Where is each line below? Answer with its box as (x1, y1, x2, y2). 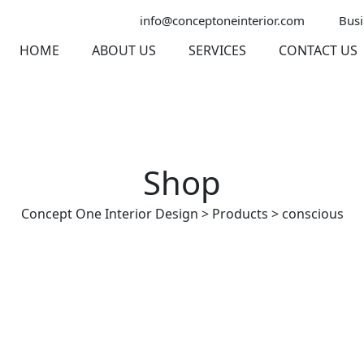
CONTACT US (278, 41, 357, 59)
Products (211, 205, 268, 223)
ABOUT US (91, 41, 156, 59)
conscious (281, 205, 344, 223)
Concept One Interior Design (20, 205, 198, 223)
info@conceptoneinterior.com (140, 12, 305, 28)
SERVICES (188, 41, 246, 59)
